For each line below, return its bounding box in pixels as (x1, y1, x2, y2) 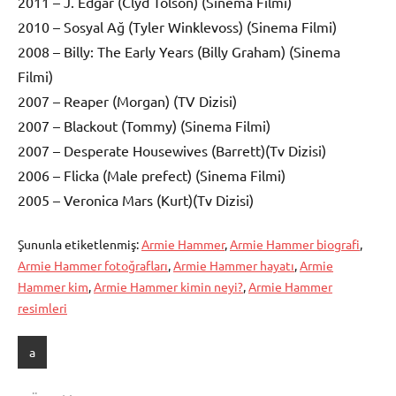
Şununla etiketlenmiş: (18, 235, 141, 252)
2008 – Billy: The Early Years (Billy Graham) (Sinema (18, 42, 340, 60)
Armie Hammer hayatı (173, 256, 294, 273)
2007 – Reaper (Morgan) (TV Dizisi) (18, 91, 237, 110)
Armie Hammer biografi (230, 235, 360, 252)
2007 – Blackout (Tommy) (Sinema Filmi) (18, 116, 270, 134)
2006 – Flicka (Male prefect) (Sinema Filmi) (18, 165, 286, 184)
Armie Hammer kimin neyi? (94, 278, 243, 294)
